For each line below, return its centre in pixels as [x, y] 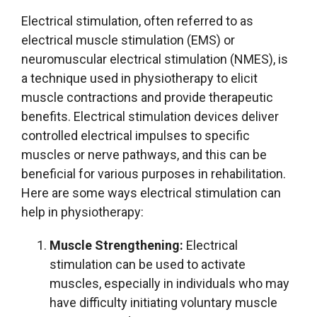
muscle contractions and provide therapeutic [147, 97]
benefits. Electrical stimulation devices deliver [150, 116]
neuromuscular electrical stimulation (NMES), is [155, 59]
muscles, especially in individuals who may [169, 283]
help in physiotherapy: [82, 212]
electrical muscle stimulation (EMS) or [128, 40]
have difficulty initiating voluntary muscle [163, 302]
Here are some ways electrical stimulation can [151, 192]
